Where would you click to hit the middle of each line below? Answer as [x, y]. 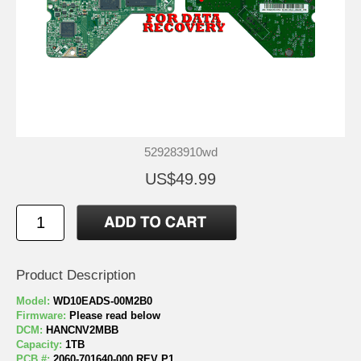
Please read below [115, 316]
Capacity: [41, 345]
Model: [35, 301]
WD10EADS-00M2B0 [103, 301]
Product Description [76, 276]
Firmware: [43, 316]
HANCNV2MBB [82, 330]
